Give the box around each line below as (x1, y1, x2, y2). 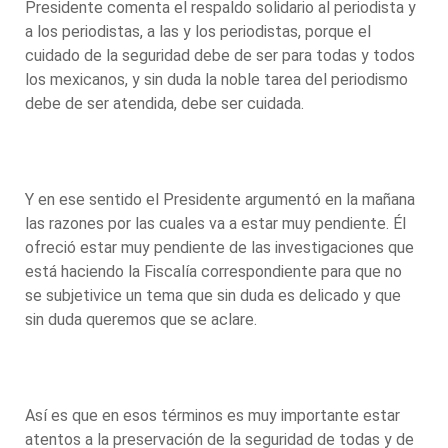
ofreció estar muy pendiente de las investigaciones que (25, 237, 414, 257)
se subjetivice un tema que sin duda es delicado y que (25, 285, 401, 305)
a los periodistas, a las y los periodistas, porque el (25, 21, 371, 41)
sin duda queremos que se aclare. (25, 309, 261, 329)
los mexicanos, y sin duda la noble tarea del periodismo (25, 69, 408, 89)
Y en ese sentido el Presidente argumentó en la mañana (25, 189, 415, 209)
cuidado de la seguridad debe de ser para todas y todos (25, 45, 415, 65)
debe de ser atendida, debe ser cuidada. (25, 93, 308, 113)
